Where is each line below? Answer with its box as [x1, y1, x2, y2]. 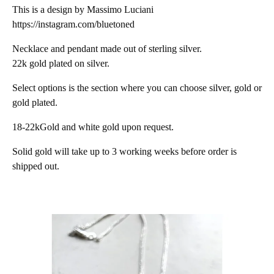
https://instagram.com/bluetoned [12, 19, 135, 29]
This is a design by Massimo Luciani [12, 4, 154, 15]
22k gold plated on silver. [12, 58, 109, 68]
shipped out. [12, 161, 59, 171]
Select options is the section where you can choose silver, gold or [12, 83, 262, 93]
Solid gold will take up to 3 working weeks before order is [12, 146, 237, 157]
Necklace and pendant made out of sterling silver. [12, 43, 202, 54]
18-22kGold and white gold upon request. [12, 122, 174, 132]
